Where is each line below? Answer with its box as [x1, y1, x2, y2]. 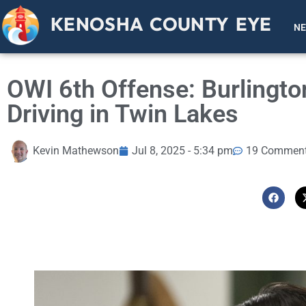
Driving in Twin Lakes [7, 99, 238, 128]
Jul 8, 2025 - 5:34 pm [132, 144, 233, 158]
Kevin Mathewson [33, 144, 119, 158]
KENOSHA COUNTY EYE [51, 12, 272, 36]
